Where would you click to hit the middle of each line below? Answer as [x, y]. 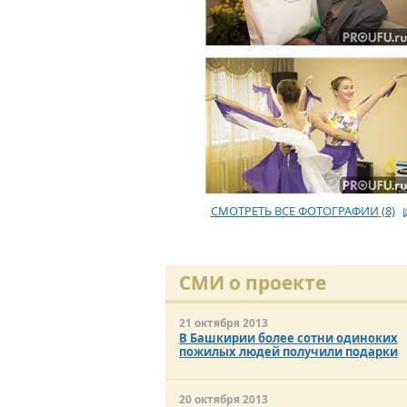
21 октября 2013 [223, 323]
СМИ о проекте [253, 283]
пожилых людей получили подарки [288, 352]
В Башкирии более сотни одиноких [288, 338]
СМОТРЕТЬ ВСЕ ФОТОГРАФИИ [294, 211]
